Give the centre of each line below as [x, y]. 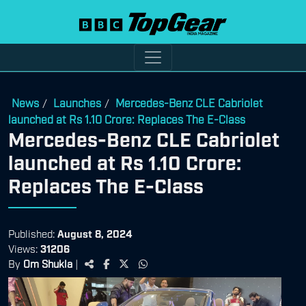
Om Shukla [48, 263]
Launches [77, 102]
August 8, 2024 [95, 233]
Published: [33, 233]
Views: [24, 248]
